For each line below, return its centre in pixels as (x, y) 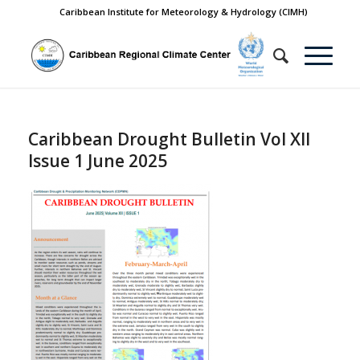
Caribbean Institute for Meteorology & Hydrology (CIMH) (184, 12)
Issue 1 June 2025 (97, 161)
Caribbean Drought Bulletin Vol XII (169, 139)
